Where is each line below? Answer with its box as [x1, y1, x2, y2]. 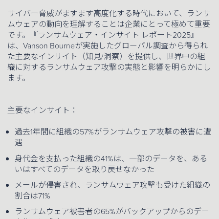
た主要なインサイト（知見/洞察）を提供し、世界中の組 [7, 50, 205, 62]
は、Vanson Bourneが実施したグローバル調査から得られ [7, 40, 208, 51]
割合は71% [15, 190, 50, 202]
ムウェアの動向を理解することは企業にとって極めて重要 [7, 18, 210, 30]
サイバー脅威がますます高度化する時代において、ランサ [7, 7, 210, 19]
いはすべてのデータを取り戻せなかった [15, 163, 154, 175]
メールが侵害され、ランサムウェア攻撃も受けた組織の [15, 179, 210, 191]
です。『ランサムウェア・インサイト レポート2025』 [7, 29, 198, 41]
